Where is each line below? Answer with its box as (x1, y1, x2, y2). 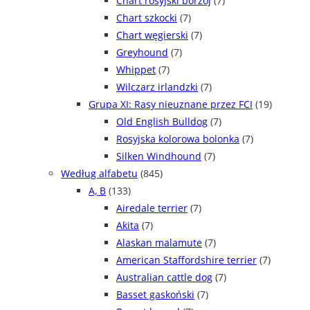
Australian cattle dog (116, 271, 212, 284)
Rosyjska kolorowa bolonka (116, 132, 239, 146)
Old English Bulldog (116, 115, 208, 129)
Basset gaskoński (116, 288, 194, 302)
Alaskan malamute (116, 236, 202, 250)
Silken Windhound (116, 149, 201, 163)
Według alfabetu (61, 167, 138, 181)
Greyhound (116, 46, 168, 60)
